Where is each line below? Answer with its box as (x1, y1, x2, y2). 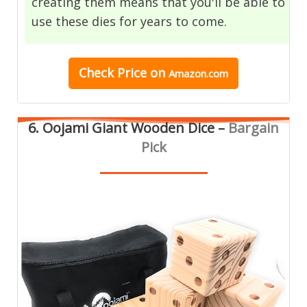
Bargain (228, 118, 279, 137)
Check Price (79, 64, 147, 81)
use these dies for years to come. (32, 12, 228, 29)
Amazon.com (169, 66, 228, 80)
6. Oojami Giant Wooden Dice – (28, 118, 228, 137)
